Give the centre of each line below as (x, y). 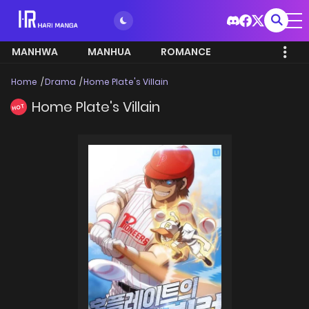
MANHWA (35, 52)
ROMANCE (186, 52)
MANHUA (109, 52)
